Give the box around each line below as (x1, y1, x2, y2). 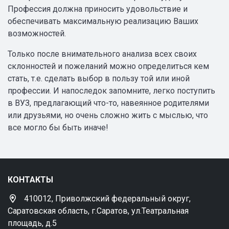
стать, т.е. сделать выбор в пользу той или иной (8, 74, 190, 83)
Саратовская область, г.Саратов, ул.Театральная (8, 206, 189, 216)
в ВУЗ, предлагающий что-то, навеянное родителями (8, 98, 209, 108)
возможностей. (8, 29, 66, 38)
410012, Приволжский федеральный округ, (24, 194, 191, 203)
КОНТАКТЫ (8, 175, 53, 185)
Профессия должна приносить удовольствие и (8, 4, 188, 14)
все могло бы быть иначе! (8, 123, 108, 132)
